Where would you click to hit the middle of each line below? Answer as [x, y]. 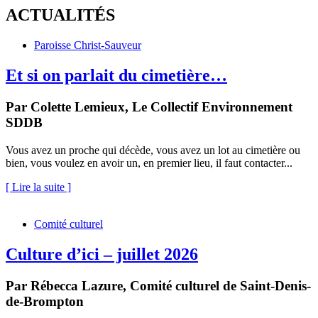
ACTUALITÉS [60, 15]
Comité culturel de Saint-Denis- [220, 285]
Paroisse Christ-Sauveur [88, 45]
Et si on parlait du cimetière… [116, 76]
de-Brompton [45, 301]
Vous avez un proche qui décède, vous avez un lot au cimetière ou [153, 150]
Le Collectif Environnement [212, 107]
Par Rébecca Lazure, [68, 285]
